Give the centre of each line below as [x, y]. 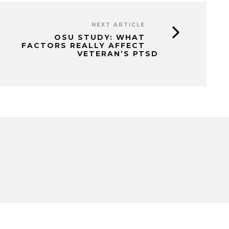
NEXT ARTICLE [118, 25]
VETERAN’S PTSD [118, 53]
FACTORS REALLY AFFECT [83, 45]
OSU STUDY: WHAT [100, 37]
